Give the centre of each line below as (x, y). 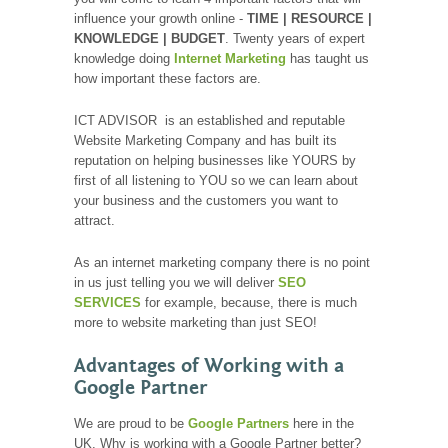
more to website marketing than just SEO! (195, 322)
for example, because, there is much (249, 302)
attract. (94, 220)
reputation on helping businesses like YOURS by (215, 160)
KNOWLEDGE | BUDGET (149, 38)
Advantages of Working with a (209, 365)
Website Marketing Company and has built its (205, 140)
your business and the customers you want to (206, 200)
